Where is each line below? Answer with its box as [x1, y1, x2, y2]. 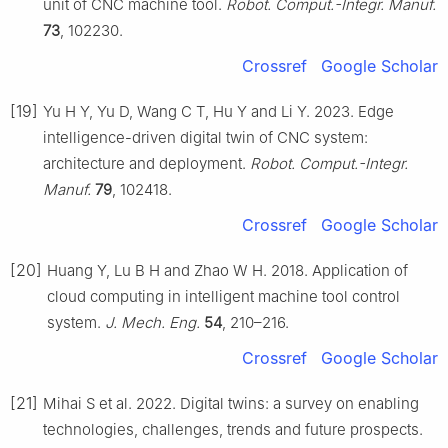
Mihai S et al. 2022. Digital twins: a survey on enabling [43, 393, 419, 413]
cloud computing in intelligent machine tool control [47, 286, 400, 306]
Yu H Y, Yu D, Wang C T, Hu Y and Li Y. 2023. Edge [43, 101, 394, 121]
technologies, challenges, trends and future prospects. [43, 419, 423, 439]
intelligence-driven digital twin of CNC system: [43, 127, 368, 147]
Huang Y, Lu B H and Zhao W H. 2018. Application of [47, 260, 408, 280]
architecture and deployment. [43, 153, 250, 173]
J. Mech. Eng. [105, 312, 200, 332]
